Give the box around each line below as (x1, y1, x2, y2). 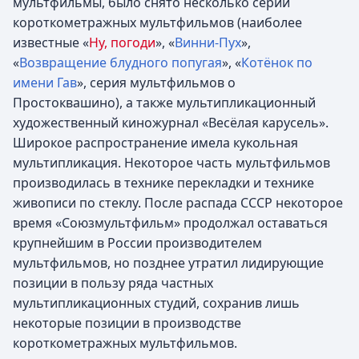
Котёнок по (241, 53, 313, 71)
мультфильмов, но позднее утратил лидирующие (13, 253, 324, 272)
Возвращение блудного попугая (19, 53, 222, 71)
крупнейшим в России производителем (13, 233, 262, 252)
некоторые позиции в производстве (13, 313, 241, 332)
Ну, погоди (89, 33, 155, 51)
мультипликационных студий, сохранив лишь (13, 293, 300, 312)
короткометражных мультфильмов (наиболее (13, 13, 302, 31)
